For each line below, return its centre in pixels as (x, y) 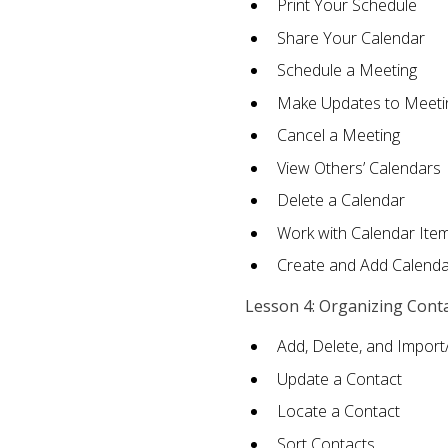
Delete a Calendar (340, 200)
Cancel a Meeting (338, 135)
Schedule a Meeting (346, 70)
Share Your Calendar (350, 37)
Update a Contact (339, 378)
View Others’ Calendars (358, 167)
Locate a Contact (338, 411)
